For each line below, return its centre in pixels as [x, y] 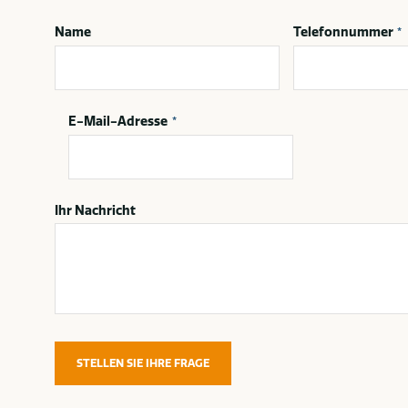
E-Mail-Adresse [118, 121]
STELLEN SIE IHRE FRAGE [143, 363]
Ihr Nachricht [95, 210]
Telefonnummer [343, 32]
